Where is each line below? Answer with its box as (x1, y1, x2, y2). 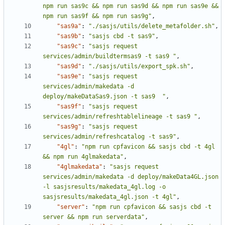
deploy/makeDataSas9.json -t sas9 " (43, 93, 166, 100)
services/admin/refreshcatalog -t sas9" (43, 133, 176, 141)
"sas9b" (57, 33, 81, 40)
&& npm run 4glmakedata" (43, 153, 124, 161)
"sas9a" (57, 23, 81, 30)
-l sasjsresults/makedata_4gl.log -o (43, 183, 166, 191)
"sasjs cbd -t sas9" (88, 33, 155, 40)
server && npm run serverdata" (43, 213, 145, 221)
